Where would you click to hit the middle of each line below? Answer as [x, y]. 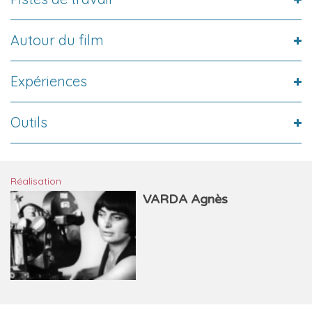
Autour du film [57, 40]
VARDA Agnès [185, 199]
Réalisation [36, 181]
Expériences [49, 81]
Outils [29, 122]
